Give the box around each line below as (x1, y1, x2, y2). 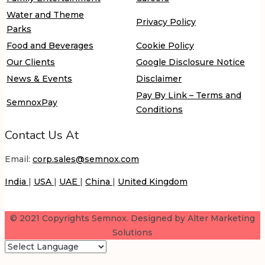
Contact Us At (5, 127, 79, 143)
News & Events (7, 73, 72, 85)
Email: (5, 154, 33, 165)
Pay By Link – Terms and (136, 90, 241, 101)
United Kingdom (118, 176, 188, 188)
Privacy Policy (136, 17, 196, 28)
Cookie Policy (136, 40, 194, 51)
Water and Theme (7, 9, 84, 21)
